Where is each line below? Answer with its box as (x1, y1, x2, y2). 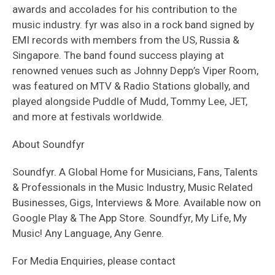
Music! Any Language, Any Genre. (12, 227, 166, 239)
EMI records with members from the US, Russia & (12, 34, 239, 46)
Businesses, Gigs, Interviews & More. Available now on (12, 196, 261, 209)
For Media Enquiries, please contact (12, 255, 178, 267)
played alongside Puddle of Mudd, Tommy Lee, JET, (12, 95, 247, 107)
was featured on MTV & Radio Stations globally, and (12, 80, 250, 92)
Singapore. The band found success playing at (12, 49, 224, 61)
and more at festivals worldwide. (12, 110, 169, 123)
